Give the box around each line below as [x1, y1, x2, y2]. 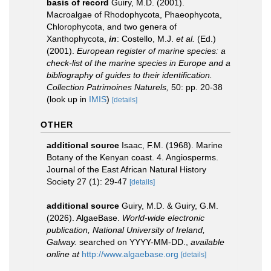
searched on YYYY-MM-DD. [77, 237, 186, 247]
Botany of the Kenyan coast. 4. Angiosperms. [47, 152, 218, 162]
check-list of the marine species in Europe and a [47, 58, 230, 68]
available [191, 237, 224, 247]
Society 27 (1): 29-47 [47, 177, 127, 186]
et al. [176, 34, 195, 44]
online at [47, 249, 79, 259]
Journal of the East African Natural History [47, 165, 206, 174]
